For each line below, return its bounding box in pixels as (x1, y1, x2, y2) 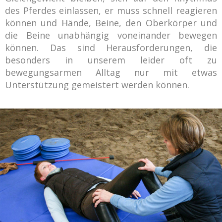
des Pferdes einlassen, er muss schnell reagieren (5, 4, 217, 16)
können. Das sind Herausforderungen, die (5, 42, 217, 54)
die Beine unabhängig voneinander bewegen (5, 29, 217, 41)
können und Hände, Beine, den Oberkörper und (5, 17, 217, 29)
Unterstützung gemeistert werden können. (5, 79, 189, 91)
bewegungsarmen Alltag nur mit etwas (5, 66, 217, 78)
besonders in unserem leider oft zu (5, 54, 217, 66)
